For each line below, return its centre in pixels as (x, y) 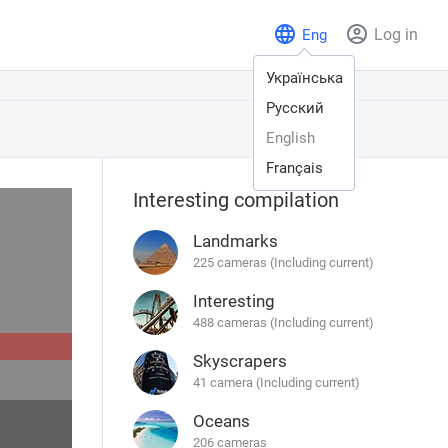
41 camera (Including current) (277, 382)
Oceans (222, 421)
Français (294, 168)
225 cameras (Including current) (284, 262)
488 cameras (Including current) (284, 322)
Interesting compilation (236, 200)
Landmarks (236, 241)
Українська (304, 78)
